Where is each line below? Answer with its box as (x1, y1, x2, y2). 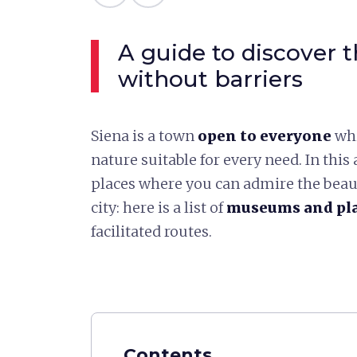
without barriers (118, 65, 303, 92)
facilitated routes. (91, 222, 212, 241)
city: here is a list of (91, 198, 226, 217)
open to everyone (198, 127, 335, 145)
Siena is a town (91, 127, 198, 145)
